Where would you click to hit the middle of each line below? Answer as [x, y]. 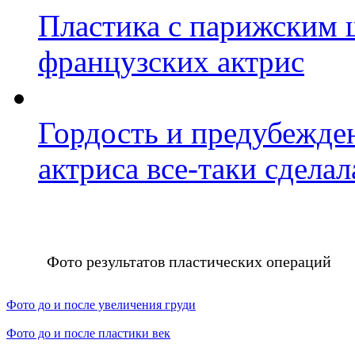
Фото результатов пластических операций [189, 262]
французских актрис [171, 62]
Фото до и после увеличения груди [101, 305]
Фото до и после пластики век [88, 334]
